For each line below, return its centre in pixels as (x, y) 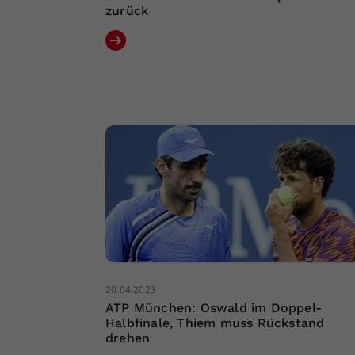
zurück (127, 11)
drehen (128, 338)
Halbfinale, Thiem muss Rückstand (215, 323)
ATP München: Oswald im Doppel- (214, 308)
